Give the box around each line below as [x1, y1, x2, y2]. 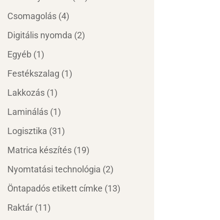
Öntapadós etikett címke [7, 183, 103, 194]
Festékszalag [7, 68, 59, 79]
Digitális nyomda [7, 30, 72, 41]
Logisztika [7, 126, 47, 137]
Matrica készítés [7, 145, 72, 156]
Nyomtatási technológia [7, 164, 101, 175]
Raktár [7, 202, 33, 213]
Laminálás [7, 107, 48, 117]
